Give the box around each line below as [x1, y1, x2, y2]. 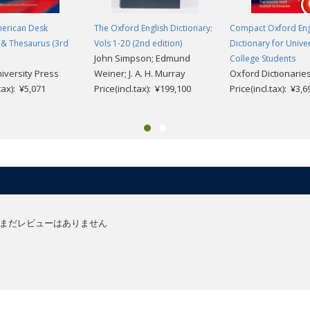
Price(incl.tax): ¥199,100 [94, 82, 191, 95]
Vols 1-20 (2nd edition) [94, 37, 182, 50]
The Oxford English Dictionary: [94, 22, 212, 35]
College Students [230, 53, 295, 65]
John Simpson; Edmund [94, 52, 190, 65]
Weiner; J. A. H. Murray [94, 67, 185, 80]
